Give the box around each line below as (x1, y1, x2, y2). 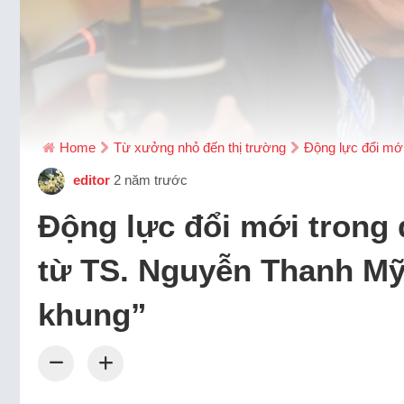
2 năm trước (114, 171, 188, 188)
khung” (38, 297, 147, 332)
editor (69, 171, 110, 188)
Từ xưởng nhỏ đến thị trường (114, 140, 286, 155)
